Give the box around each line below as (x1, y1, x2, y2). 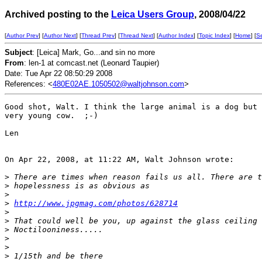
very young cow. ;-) (5, 111, 98, 120)
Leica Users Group (111, 9, 194, 19)
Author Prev (6, 32, 39, 39)
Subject (5, 48, 32, 57)
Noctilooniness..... (9, 225, 103, 234)
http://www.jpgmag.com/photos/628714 (14, 199, 178, 208)
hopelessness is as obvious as (9, 181, 150, 190)
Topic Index (199, 32, 230, 39)
